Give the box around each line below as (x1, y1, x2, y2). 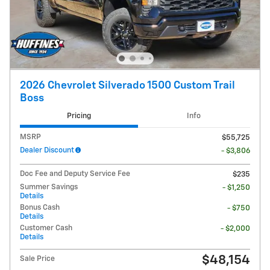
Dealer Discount (20, 146, 74, 154)
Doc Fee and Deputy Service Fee (20, 169, 130, 178)
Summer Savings (20, 183, 78, 191)
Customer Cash (20, 224, 72, 232)
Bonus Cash (20, 203, 60, 212)
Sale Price (20, 254, 55, 263)
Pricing (66, 112, 91, 121)
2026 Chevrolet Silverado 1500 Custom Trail (20, 80, 235, 91)
